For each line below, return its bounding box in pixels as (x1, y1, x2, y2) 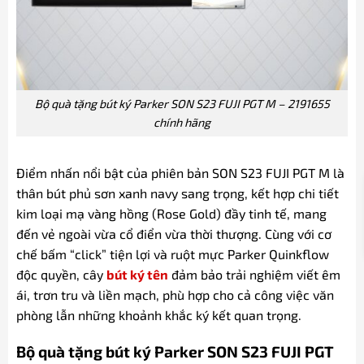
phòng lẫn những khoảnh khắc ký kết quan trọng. (15, 307, 301, 323)
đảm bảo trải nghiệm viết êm (167, 266, 340, 283)
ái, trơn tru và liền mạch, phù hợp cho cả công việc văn (15, 287, 334, 303)
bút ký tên (106, 266, 168, 283)
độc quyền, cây (15, 266, 106, 283)
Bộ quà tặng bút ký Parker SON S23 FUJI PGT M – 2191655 (34, 97, 330, 111)
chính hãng (154, 115, 210, 130)
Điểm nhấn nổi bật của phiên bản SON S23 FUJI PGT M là (15, 165, 344, 181)
